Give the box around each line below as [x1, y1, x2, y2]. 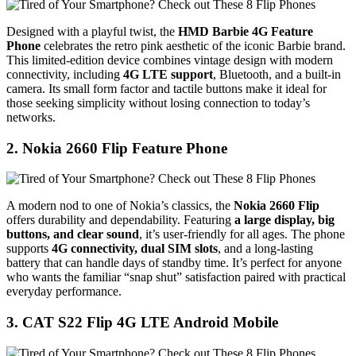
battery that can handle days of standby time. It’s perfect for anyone [6, 256, 342, 270]
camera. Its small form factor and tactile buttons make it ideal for [6, 82, 327, 95]
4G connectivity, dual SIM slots [52, 242, 218, 256]
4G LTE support [123, 68, 213, 81]
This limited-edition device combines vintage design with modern [6, 53, 333, 67]
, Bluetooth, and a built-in [213, 68, 341, 81]
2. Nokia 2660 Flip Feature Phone [6, 139, 227, 157]
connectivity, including [6, 68, 123, 81]
